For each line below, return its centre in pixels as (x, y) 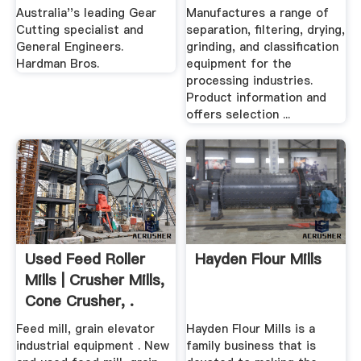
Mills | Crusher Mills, (94, 280)
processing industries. (250, 80)
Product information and (257, 97)
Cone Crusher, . (79, 301)
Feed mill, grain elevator (85, 329)
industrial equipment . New (92, 346)
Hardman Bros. (57, 63)
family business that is (251, 346)
